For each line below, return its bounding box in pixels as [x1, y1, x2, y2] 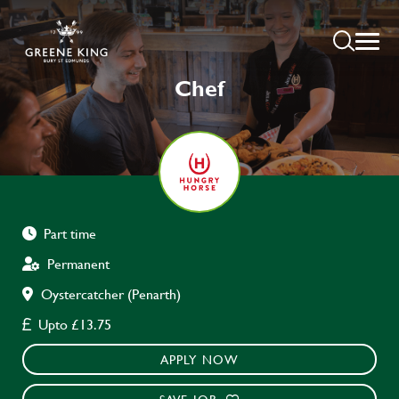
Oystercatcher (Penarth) [41, 283, 181, 305]
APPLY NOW [159, 350, 240, 370]
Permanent [47, 253, 110, 274]
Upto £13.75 [38, 313, 111, 335]
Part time [44, 223, 96, 244]
